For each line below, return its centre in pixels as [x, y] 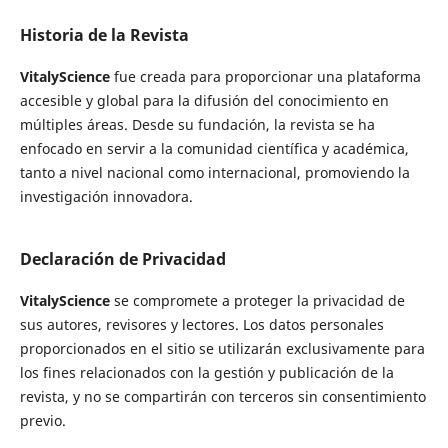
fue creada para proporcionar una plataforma [265, 76]
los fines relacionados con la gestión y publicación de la [206, 372]
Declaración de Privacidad [122, 258]
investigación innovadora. [106, 196]
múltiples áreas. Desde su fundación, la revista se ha [197, 124]
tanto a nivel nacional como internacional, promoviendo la [214, 172]
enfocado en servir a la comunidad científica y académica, [214, 148]
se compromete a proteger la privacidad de [257, 300]
